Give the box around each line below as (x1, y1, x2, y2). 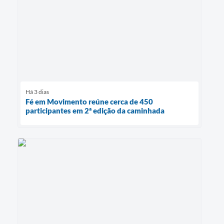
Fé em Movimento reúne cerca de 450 (25, 96, 153, 106)
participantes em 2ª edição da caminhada (25, 105, 164, 115)
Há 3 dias (25, 87, 49, 95)
